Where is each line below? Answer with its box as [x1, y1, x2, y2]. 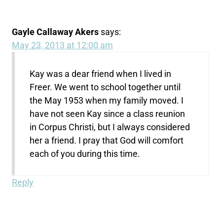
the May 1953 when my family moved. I [30, 95, 184, 106]
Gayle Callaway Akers [12, 26, 99, 37]
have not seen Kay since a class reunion [30, 108, 185, 119]
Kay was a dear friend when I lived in [30, 68, 172, 79]
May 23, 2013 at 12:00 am [12, 39, 113, 50]
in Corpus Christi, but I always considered [30, 121, 190, 132]
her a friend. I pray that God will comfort [30, 135, 184, 146]
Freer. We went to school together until [30, 81, 181, 92]
